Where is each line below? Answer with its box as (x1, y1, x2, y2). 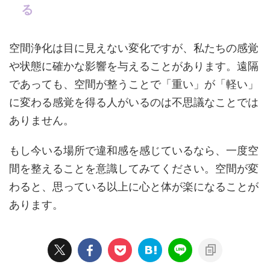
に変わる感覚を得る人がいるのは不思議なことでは (9, 96, 259, 108)
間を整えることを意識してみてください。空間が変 (9, 162, 259, 175)
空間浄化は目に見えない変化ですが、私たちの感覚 (9, 42, 259, 54)
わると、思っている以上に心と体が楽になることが (9, 180, 259, 193)
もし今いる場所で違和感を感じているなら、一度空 (9, 144, 259, 157)
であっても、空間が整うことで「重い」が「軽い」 (9, 78, 259, 90)
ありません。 (9, 114, 74, 127)
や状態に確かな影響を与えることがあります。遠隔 (9, 60, 259, 72)
